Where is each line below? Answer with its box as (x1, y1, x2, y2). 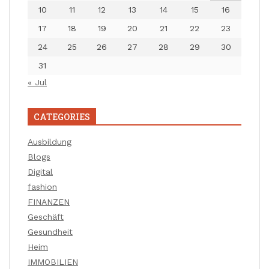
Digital (28, 167, 53, 177)
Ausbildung (28, 137, 71, 147)
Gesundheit (28, 227, 73, 237)
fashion (28, 182, 57, 192)
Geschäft (28, 212, 64, 222)
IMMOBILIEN (28, 257, 78, 267)
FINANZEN (28, 197, 70, 207)
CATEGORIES (34, 111, 90, 123)
